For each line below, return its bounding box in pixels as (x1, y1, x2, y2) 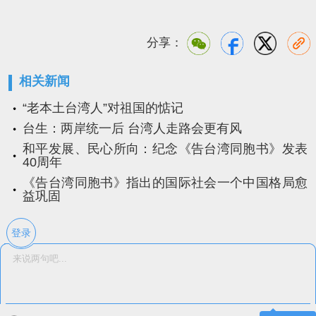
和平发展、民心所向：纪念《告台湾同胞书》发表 (23, 142, 308, 157)
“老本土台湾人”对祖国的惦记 (23, 101, 183, 116)
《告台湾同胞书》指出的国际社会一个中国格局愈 (23, 176, 308, 190)
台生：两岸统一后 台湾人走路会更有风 (23, 121, 242, 136)
